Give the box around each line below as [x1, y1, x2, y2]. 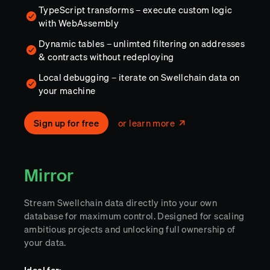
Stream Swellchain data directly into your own [24, 195, 217, 210]
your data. [24, 235, 66, 250]
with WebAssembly [39, 16, 119, 30]
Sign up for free [34, 116, 99, 130]
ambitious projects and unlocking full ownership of [24, 222, 236, 236]
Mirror [24, 164, 74, 187]
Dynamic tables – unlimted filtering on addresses [39, 36, 245, 51]
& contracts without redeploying [39, 49, 174, 64]
